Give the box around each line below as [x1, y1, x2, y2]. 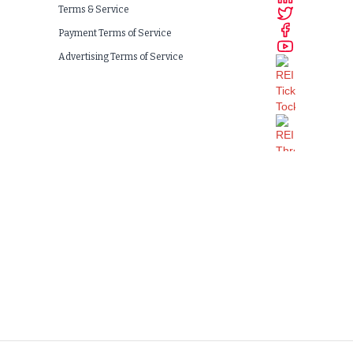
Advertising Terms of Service [58, 51, 184, 62]
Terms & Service [58, 4, 130, 15]
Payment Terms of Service [58, 28, 173, 39]
